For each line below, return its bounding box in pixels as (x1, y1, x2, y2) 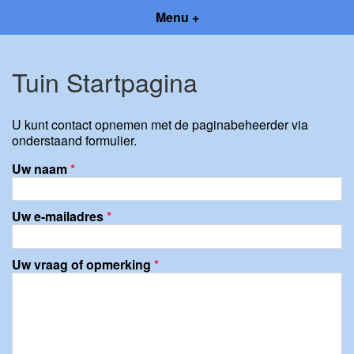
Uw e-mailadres (12, 207, 107, 226)
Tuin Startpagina (12, 63, 198, 100)
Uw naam (12, 159, 70, 178)
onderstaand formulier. (12, 130, 137, 149)
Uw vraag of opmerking (12, 254, 154, 273)
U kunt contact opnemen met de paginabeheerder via (12, 115, 308, 134)
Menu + (155, 8, 199, 26)
